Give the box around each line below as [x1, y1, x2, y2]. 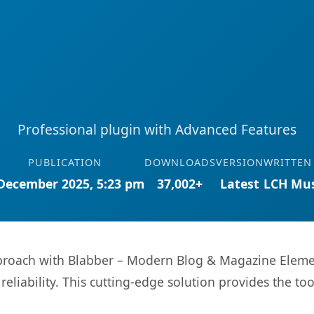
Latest [219, 175, 259, 192]
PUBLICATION [28, 156, 102, 169]
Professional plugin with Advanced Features [18, 120, 296, 139]
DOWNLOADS [144, 156, 216, 169]
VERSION [215, 156, 264, 169]
